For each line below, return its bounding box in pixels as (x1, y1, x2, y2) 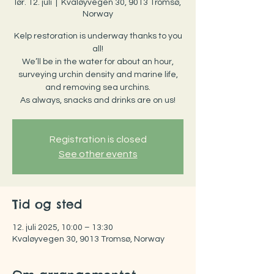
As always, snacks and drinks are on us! (20, 96, 176, 105)
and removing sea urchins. (45, 83, 150, 92)
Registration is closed (49, 135, 147, 144)
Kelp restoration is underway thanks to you (13, 32, 182, 40)
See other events (58, 149, 138, 159)
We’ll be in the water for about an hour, (22, 57, 174, 66)
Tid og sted (12, 196, 82, 212)
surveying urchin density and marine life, (18, 70, 178, 79)
